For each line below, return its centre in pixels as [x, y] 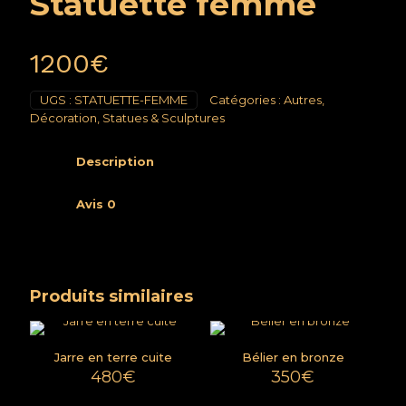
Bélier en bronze [293, 358]
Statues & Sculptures [164, 118]
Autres [303, 100]
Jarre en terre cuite [113, 358]
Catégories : [246, 100]
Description [115, 162]
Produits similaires [111, 297]
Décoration [63, 118]
